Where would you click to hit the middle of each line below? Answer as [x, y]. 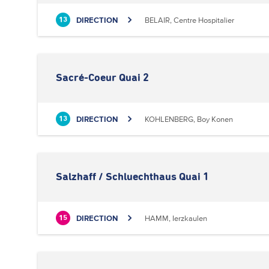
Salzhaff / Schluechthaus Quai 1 [132, 177]
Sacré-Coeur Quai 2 [102, 78]
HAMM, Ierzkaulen [176, 218]
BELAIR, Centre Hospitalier [189, 20]
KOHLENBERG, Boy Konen [189, 119]
